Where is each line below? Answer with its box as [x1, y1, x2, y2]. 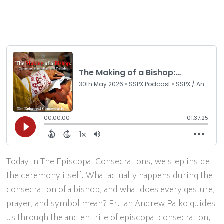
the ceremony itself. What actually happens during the [6, 169, 213, 183]
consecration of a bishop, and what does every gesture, [6, 183, 216, 197]
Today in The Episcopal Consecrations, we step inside [6, 155, 210, 169]
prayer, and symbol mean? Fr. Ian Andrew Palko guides [6, 197, 216, 211]
